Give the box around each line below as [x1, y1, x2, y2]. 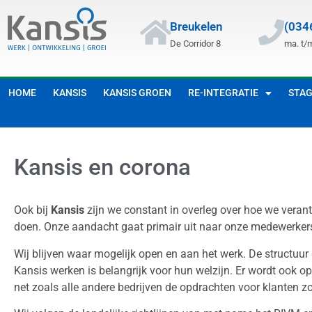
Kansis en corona [14, 153, 191, 180]
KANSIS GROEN [103, 87, 171, 98]
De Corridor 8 [169, 38, 221, 49]
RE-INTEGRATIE [188, 87, 258, 98]
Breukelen [169, 19, 223, 33]
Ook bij [14, 203, 51, 217]
